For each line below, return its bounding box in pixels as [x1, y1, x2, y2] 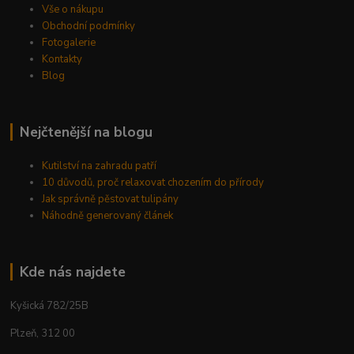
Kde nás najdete [19, 262, 126, 281]
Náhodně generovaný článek [42, 208, 174, 223]
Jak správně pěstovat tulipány [42, 191, 179, 206]
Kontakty [42, 51, 83, 66]
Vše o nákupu [42, 2, 104, 17]
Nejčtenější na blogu [19, 122, 153, 141]
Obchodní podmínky [42, 18, 136, 33]
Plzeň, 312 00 [10, 326, 76, 341]
